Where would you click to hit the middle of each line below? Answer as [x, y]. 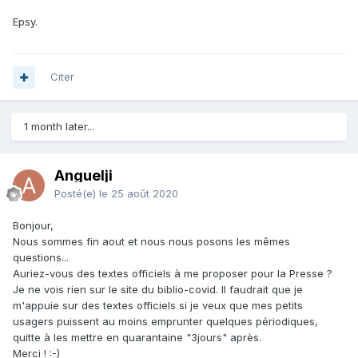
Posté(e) [77, 194]
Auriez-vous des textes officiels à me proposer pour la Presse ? [173, 274]
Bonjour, [35, 226]
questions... [42, 258]
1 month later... [59, 127]
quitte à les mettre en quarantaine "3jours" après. [139, 338]
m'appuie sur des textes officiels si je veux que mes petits [158, 306]
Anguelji [84, 176]
